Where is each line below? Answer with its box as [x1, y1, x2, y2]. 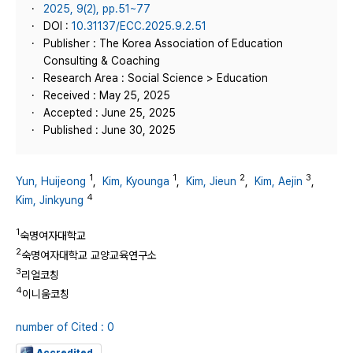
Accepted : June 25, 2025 [43, 106, 176, 119]
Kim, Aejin [255, 174, 303, 188]
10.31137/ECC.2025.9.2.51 [72, 20, 206, 32]
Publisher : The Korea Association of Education [43, 37, 283, 50]
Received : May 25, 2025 [43, 89, 170, 102]
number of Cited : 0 [16, 320, 114, 333]
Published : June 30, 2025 [43, 124, 176, 136]
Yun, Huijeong [16, 174, 86, 188]
